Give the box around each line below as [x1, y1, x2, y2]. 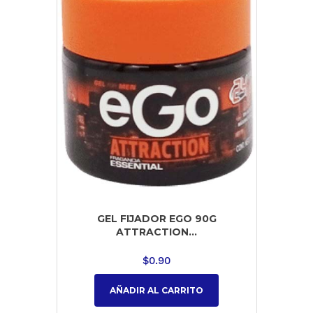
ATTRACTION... [116, 226, 197, 239]
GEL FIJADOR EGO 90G [96, 212, 217, 226]
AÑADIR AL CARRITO [110, 284, 203, 296]
